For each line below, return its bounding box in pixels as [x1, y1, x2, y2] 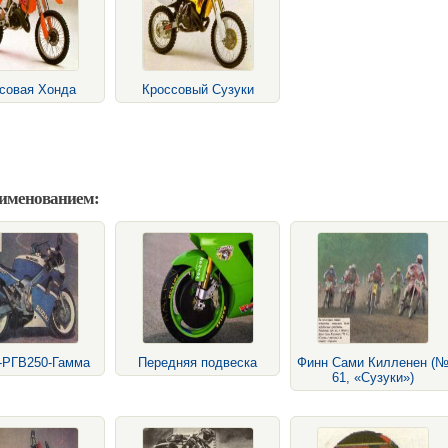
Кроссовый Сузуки [141, 82, 254, 97]
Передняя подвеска [138, 355, 257, 370]
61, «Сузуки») [331, 370, 414, 385]
